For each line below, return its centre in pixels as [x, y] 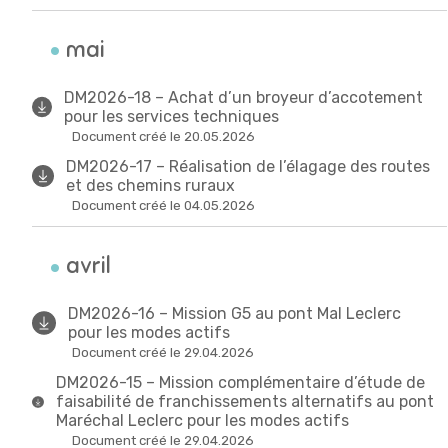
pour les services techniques [172, 116]
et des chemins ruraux [150, 185]
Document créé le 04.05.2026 [163, 205]
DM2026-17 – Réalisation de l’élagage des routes [247, 166]
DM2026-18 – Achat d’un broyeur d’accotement [244, 97]
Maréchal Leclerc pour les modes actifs [202, 421]
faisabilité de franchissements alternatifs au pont [244, 402]
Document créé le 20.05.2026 [163, 136]
